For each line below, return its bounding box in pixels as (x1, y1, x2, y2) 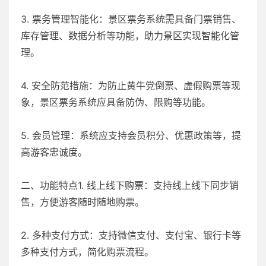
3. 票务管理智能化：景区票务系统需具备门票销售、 (21, 12, 241, 25)
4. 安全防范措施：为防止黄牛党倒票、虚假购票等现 (21, 79, 240, 91)
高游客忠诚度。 (21, 145, 87, 158)
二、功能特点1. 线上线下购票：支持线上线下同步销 (21, 179, 239, 191)
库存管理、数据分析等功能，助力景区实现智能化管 (21, 29, 239, 42)
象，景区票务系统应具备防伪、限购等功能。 (21, 96, 211, 108)
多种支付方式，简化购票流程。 (21, 245, 154, 258)
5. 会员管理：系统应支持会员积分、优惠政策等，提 (21, 129, 241, 141)
